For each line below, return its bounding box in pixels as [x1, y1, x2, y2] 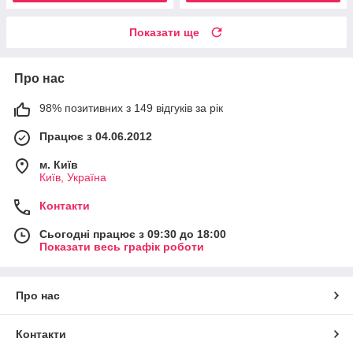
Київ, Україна [39, 170, 106, 184]
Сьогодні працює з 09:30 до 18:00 [39, 227, 226, 240]
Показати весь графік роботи [39, 240, 204, 253]
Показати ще [129, 25, 199, 39]
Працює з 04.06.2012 [39, 129, 152, 143]
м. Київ [39, 158, 78, 171]
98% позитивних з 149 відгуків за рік [39, 101, 223, 114]
